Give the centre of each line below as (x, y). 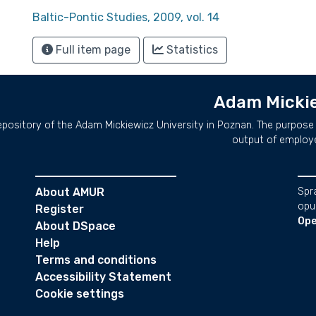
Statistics (191, 50)
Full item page (92, 50)
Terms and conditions (96, 260)
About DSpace (75, 226)
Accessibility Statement (103, 277)
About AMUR (70, 192)
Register (60, 209)
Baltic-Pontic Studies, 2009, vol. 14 (126, 17)
